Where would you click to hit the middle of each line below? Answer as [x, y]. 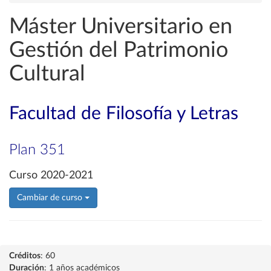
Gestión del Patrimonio [119, 50]
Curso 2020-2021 [51, 175]
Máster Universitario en [121, 27]
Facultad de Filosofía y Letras [124, 114]
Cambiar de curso [51, 198]
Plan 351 [37, 150]
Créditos [25, 256]
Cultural [47, 74]
